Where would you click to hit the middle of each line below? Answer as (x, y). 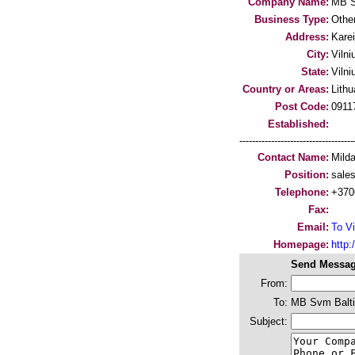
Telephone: (302, 192)
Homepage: (301, 244)
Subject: (269, 321)
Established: (298, 124)
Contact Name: (293, 157)
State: (315, 72)
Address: (307, 37)
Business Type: (292, 19)
